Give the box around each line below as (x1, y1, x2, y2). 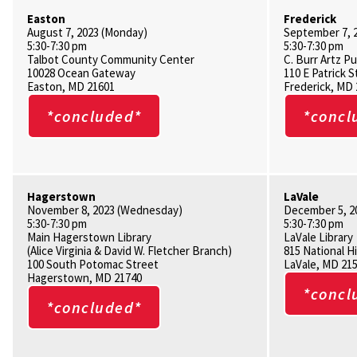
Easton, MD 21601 (27, 79, 116, 94)
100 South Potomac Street (27, 257, 159, 272)
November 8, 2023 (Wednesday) (27, 202, 183, 218)
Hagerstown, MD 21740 (27, 270, 143, 285)
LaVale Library (284, 229, 354, 245)
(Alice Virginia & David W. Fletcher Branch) (27, 243, 233, 258)
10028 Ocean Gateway (27, 65, 136, 80)
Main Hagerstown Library (27, 229, 152, 245)
